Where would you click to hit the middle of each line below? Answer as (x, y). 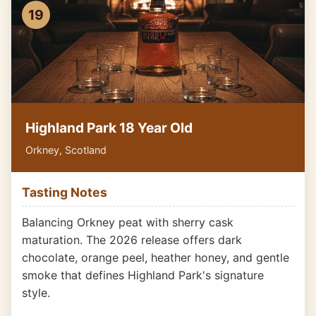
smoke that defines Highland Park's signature (143, 275)
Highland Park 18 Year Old (109, 128)
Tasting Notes (65, 192)
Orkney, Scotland (66, 150)
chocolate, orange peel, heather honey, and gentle (156, 257)
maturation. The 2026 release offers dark (132, 240)
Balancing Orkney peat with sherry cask (128, 222)
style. (36, 293)
